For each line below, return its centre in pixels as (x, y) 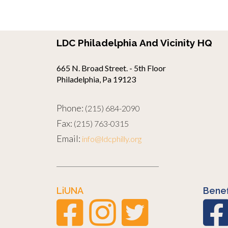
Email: (68, 138)
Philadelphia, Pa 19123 (96, 79)
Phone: (70, 108)
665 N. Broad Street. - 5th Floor (111, 68)
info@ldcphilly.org (112, 138)
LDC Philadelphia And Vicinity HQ (134, 42)
